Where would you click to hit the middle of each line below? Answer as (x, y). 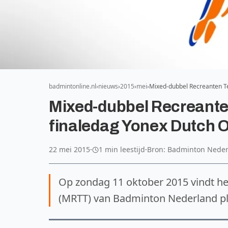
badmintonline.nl (73, 86)
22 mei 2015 (69, 149)
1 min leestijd (122, 149)
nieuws (108, 86)
